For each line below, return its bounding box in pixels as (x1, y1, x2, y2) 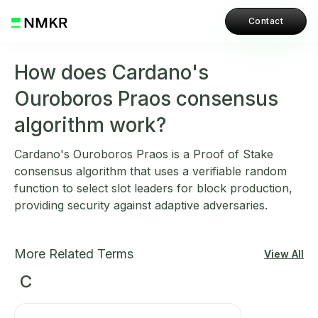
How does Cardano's (14, 60, 209, 84)
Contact (248, 16, 283, 26)
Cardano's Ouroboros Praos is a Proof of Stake (14, 147, 273, 161)
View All (264, 248, 304, 260)
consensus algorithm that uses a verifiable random (14, 164, 287, 178)
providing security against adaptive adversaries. (14, 198, 268, 212)
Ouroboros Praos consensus (14, 87, 278, 111)
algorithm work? (14, 113, 166, 137)
